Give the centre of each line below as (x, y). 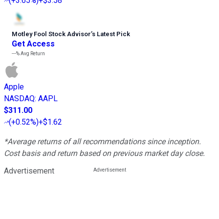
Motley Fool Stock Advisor (51, 34)
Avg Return (32, 53)
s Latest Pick (111, 34)
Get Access (33, 44)
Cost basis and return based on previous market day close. (104, 153)
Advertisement (29, 171)
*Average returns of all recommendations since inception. (102, 141)
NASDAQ (19, 98)
